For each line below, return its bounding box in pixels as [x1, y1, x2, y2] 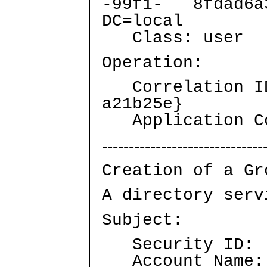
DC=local [102, 11, 183, 32]
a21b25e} [102, 94, 183, 114]
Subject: [102, 210, 183, 230]
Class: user [102, 28, 244, 48]
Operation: [102, 52, 203, 73]
